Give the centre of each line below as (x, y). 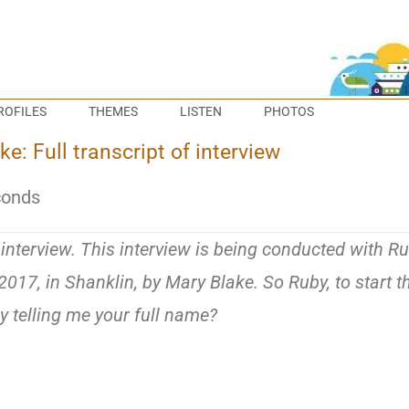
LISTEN (200, 111)
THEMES (113, 111)
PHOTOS (288, 111)
